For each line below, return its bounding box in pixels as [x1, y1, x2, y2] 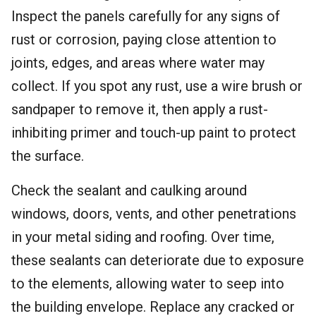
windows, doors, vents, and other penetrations [11, 205, 296, 222]
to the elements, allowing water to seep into [11, 275, 284, 292]
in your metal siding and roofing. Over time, [11, 229, 274, 245]
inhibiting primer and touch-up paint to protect [11, 124, 296, 141]
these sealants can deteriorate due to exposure [11, 252, 304, 269]
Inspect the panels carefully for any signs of [11, 8, 280, 25]
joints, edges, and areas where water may [11, 54, 265, 71]
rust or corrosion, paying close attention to [11, 31, 276, 48]
